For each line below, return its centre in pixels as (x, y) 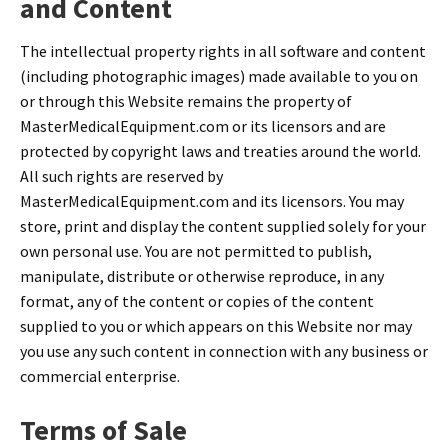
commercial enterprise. (100, 375)
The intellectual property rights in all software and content (223, 50)
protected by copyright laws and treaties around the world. (220, 150)
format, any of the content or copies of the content (197, 300)
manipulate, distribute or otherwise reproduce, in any (202, 275)
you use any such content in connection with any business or (224, 350)
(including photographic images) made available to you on (219, 75)
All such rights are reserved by (121, 175)
